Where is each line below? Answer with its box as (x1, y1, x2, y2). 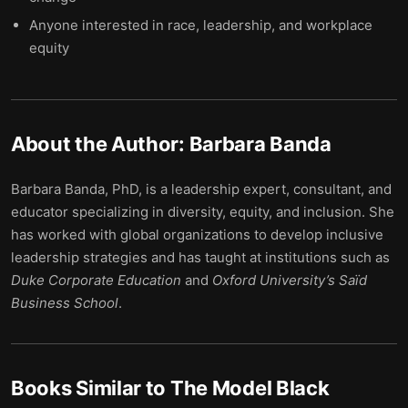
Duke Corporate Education (11, 271, 181, 289)
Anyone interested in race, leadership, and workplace (29, 16, 372, 34)
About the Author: (11, 132, 189, 156)
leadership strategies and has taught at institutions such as (11, 249, 390, 266)
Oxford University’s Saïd (212, 271, 367, 289)
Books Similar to (11, 376, 170, 400)
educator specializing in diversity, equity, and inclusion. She (11, 203, 394, 220)
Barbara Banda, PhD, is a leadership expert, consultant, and (11, 180, 392, 198)
